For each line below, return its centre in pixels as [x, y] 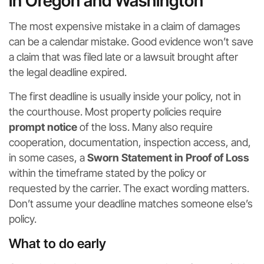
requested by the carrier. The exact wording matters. [129, 189]
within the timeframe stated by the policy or [108, 173]
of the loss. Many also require [145, 127]
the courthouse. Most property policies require [115, 112]
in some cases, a [48, 158]
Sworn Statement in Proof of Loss [168, 158]
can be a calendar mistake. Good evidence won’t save [131, 42]
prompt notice [43, 127]
